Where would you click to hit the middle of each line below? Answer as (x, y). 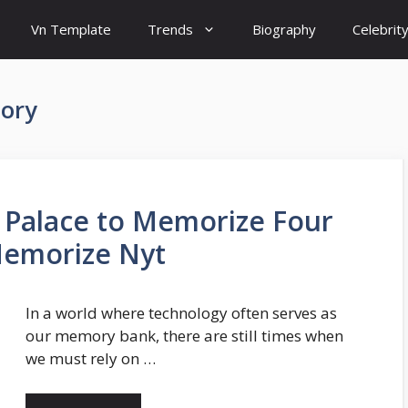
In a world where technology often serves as (181, 313)
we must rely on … (91, 358)
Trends (170, 29)
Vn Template (71, 29)
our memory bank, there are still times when (184, 336)
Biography (284, 29)
